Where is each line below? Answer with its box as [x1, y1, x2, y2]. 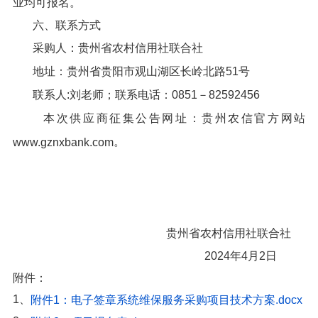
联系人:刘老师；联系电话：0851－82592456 [32, 88, 260, 101]
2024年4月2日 [204, 250, 306, 263]
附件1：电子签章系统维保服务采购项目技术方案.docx [30, 293, 302, 306]
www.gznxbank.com [12, 136, 114, 148]
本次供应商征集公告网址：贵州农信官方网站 [43, 111, 306, 124]
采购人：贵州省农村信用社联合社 [32, 42, 203, 55]
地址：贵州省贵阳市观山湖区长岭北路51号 [32, 65, 250, 78]
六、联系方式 [32, 18, 101, 31]
